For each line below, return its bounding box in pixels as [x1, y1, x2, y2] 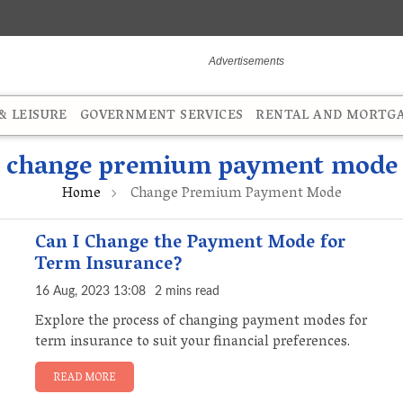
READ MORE [53, 368, 116, 390]
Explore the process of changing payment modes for [35, 309, 367, 336]
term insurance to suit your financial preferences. [35, 329, 350, 357]
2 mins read [155, 285, 219, 299]
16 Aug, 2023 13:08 [35, 285, 146, 299]
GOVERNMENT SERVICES [79, 104, 244, 130]
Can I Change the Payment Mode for [35, 227, 346, 262]
